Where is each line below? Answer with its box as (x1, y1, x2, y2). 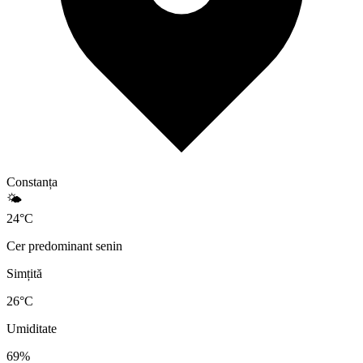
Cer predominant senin (6, 239, 122, 254)
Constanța (6, 175, 58, 190)
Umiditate (6, 322, 57, 336)
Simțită (6, 267, 42, 281)
